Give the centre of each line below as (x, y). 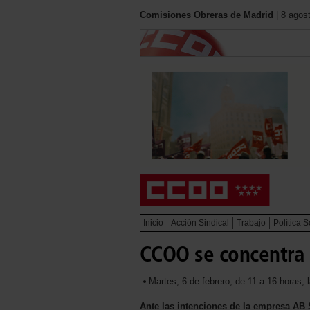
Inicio (153, 223)
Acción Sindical (200, 223)
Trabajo (251, 223)
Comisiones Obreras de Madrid (207, 15)
